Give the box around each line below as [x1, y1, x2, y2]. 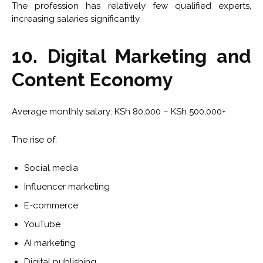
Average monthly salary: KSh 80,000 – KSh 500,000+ [12, 106, 226, 117]
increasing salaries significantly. [12, 14, 141, 25]
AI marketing [24, 238, 76, 249]
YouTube [24, 219, 60, 230]
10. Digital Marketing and [12, 45, 251, 68]
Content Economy [12, 69, 173, 91]
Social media [24, 163, 78, 174]
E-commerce [24, 200, 78, 211]
